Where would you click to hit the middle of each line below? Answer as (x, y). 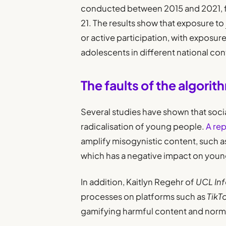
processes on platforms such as (144, 197)
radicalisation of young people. (143, 126)
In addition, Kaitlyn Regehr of (138, 182)
